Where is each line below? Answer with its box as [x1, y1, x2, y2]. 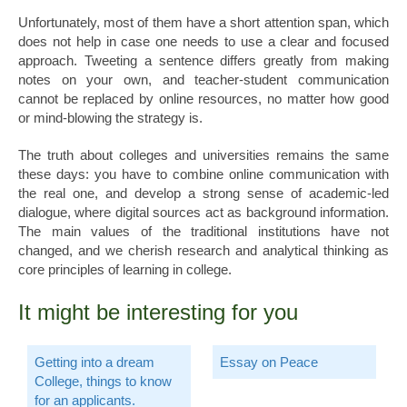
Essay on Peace [219, 353, 318, 370]
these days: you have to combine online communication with [18, 165, 389, 182]
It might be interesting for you [18, 299, 298, 324]
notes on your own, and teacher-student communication [18, 71, 389, 87]
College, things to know [35, 372, 172, 389]
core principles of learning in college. [18, 261, 232, 277]
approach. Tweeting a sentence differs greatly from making [18, 52, 389, 68]
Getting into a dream [35, 353, 154, 370]
